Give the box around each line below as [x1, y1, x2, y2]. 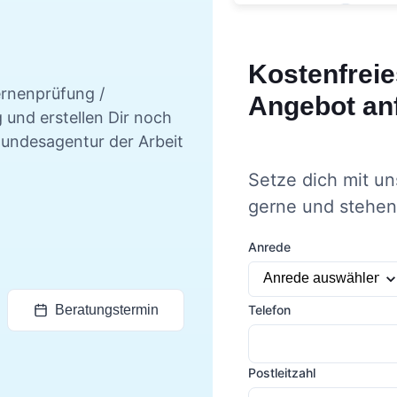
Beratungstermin [54, 302, 159, 317]
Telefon [248, 301, 291, 317]
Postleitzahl [248, 364, 315, 380]
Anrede [248, 238, 291, 254]
